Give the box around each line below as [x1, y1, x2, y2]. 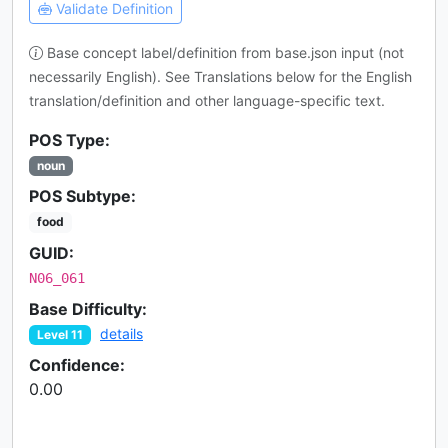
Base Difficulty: [29, 298, 147, 319]
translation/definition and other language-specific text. [29, 92, 385, 110]
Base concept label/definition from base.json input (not [43, 44, 404, 62]
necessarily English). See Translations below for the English [29, 68, 412, 86]
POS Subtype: [29, 186, 136, 207]
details [100, 324, 143, 342]
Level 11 [37, 326, 83, 342]
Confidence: [29, 354, 125, 375]
